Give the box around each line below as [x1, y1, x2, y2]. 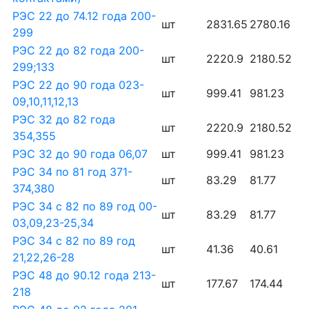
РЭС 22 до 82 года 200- [12, 43, 144, 57]
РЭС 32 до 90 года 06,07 [12, 147, 148, 161]
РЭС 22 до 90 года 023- [12, 78, 144, 92]
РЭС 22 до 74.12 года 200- [12, 9, 156, 23]
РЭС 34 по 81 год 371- [12, 165, 132, 179]
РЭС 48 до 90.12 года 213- [12, 268, 156, 282]
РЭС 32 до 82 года [12, 112, 115, 126]
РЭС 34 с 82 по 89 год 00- [12, 199, 157, 213]
